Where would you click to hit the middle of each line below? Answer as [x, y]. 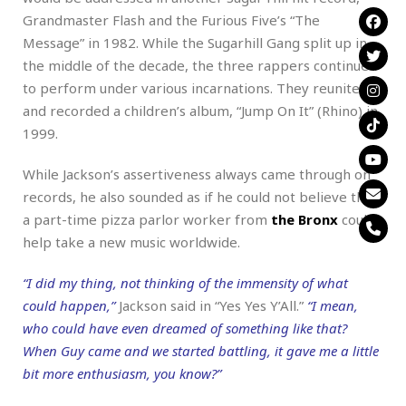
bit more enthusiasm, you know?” [122, 373]
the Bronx [304, 219]
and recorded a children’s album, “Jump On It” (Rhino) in [200, 110]
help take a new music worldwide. [131, 242]
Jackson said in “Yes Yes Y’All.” [211, 305]
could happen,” [69, 305]
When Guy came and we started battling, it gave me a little [201, 350]
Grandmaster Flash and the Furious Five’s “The [171, 19]
